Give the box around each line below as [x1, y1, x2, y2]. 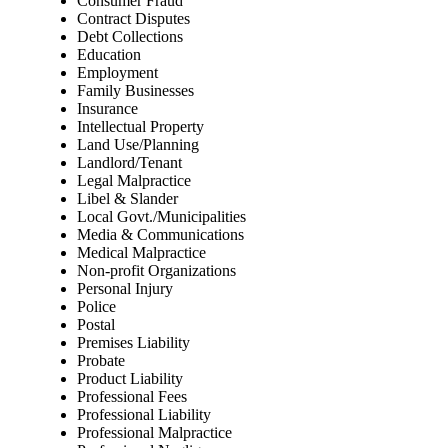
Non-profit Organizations [77, 262, 236, 280]
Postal [77, 316, 115, 334]
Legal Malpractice [77, 172, 191, 190]
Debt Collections [77, 28, 183, 46]
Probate [77, 352, 125, 370]
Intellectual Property [77, 118, 204, 136]
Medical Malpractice [77, 244, 206, 262]
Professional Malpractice [77, 424, 232, 442]
